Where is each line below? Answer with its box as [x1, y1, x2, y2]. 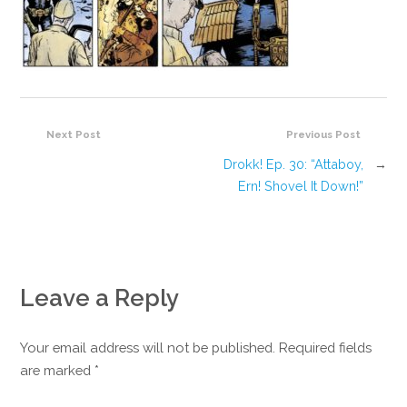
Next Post [46, 127, 102, 141]
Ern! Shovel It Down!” [237, 178, 363, 194]
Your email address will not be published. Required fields [20, 340, 372, 356]
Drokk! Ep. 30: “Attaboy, [223, 156, 363, 173]
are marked [20, 362, 95, 379]
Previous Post [285, 127, 361, 141]
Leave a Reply [20, 284, 180, 313]
